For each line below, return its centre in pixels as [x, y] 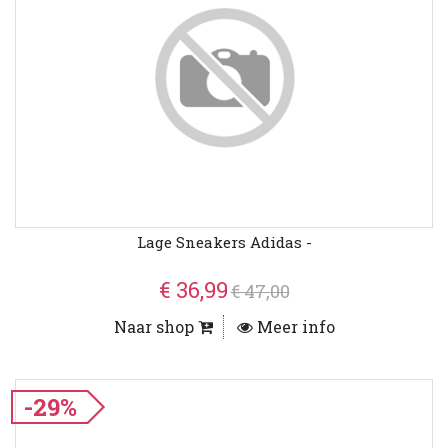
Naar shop [155, 327]
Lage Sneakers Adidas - [224, 242]
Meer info [293, 327]
